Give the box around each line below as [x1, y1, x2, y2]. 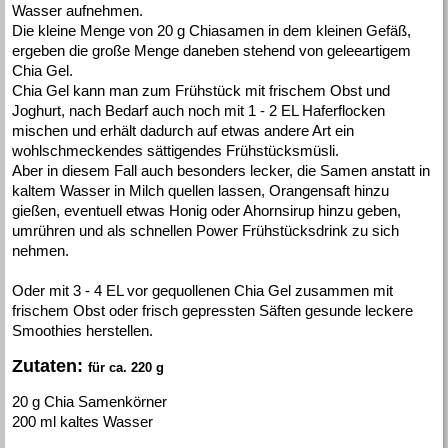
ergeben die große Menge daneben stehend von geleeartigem [12, 42, 411, 60]
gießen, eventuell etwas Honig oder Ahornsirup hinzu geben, [12, 202, 401, 220]
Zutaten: [12, 356, 88, 377]
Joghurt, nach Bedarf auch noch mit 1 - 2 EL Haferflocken [12, 102, 385, 120]
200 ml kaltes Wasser [12, 412, 153, 430]
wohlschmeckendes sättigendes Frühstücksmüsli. [12, 142, 339, 160]
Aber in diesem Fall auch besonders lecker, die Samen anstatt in [12, 162, 430, 180]
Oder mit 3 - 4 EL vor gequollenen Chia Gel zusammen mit [12, 282, 393, 300]
